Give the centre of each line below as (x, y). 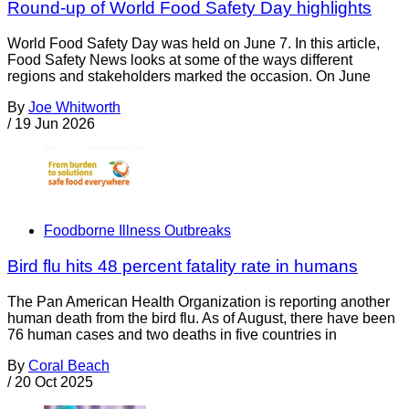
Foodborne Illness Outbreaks (137, 231)
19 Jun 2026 (55, 123)
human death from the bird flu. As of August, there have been (201, 318)
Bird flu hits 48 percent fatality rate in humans (183, 266)
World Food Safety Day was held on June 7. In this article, (194, 43)
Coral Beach (69, 365)
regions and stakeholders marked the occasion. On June (189, 76)
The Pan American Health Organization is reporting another (199, 301)
